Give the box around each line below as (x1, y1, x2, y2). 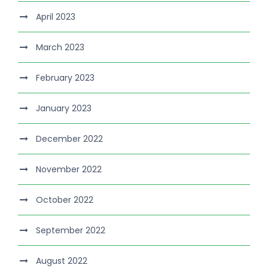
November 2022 (36, 163, 102, 176)
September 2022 (36, 224, 105, 237)
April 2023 (36, 11, 75, 23)
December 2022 (36, 133, 103, 145)
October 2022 (36, 194, 93, 206)
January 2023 (36, 102, 92, 115)
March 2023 (36, 41, 84, 54)
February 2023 (36, 72, 95, 84)
